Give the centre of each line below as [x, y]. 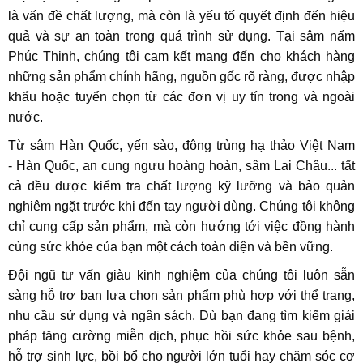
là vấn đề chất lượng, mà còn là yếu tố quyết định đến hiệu [181, 16]
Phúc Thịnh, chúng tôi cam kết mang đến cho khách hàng [181, 57]
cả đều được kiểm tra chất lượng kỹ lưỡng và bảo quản [181, 186]
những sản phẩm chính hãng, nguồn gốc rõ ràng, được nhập [181, 77]
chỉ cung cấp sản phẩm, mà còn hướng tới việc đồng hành [181, 227]
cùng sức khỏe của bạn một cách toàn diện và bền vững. [171, 247]
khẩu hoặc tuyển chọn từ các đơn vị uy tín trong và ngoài [181, 97]
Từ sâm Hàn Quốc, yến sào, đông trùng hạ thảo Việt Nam [181, 146]
